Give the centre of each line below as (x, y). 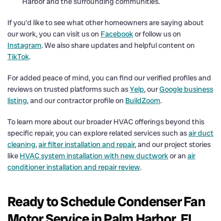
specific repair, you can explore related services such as (98, 133)
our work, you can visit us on (54, 34)
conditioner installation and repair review (74, 167)
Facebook (117, 34)
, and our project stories (173, 144)
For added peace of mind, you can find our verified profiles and (109, 78)
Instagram (24, 45)
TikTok (18, 56)
